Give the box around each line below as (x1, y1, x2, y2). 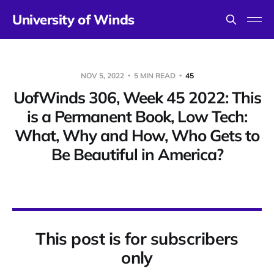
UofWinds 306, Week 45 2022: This (13, 87, 261, 108)
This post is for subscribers (35, 228, 239, 249)
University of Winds (12, 11, 135, 28)
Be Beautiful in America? (51, 144, 223, 165)
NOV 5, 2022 (80, 71, 126, 80)
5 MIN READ (131, 71, 177, 80)
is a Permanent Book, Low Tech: (27, 106, 247, 127)
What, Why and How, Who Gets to (15, 125, 259, 146)
